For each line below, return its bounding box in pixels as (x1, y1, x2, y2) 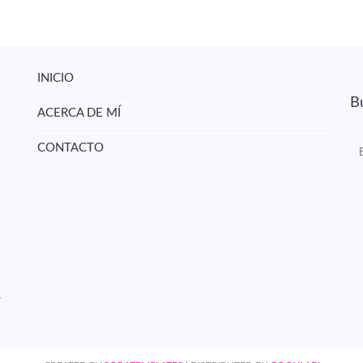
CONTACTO (36, 142, 104, 154)
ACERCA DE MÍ (36, 107, 121, 119)
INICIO (36, 72, 74, 84)
